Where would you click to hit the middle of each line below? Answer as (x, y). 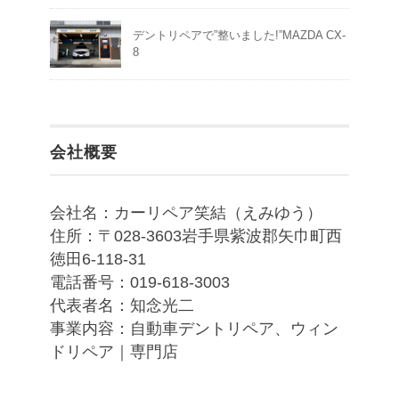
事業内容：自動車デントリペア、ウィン (194, 328)
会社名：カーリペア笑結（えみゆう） (186, 212)
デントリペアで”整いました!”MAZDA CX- (239, 35)
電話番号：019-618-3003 (140, 282)
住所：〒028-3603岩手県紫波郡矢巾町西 (196, 236)
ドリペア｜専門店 (114, 351)
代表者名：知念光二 (122, 305)
